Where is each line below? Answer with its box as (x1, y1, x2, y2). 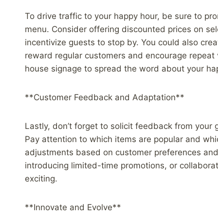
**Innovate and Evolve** (25, 202, 121, 212)
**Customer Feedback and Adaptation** (25, 92, 184, 102)
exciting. (25, 173, 57, 183)
